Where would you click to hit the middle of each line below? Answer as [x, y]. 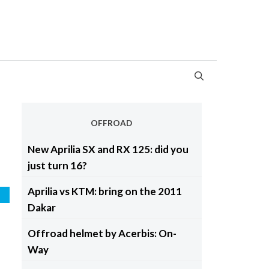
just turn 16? [57, 165]
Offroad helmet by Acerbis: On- [102, 233]
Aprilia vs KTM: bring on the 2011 [104, 191]
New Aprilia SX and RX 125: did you [108, 149]
